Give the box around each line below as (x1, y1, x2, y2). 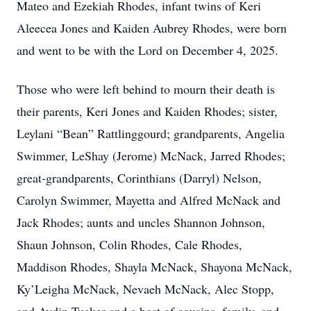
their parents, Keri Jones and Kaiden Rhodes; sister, (17, 103, 278, 119)
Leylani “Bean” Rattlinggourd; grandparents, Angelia (17, 125, 285, 142)
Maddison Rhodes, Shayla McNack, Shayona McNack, (17, 258, 292, 275)
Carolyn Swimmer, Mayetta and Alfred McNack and (17, 192, 280, 208)
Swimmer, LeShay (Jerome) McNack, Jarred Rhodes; (17, 147, 285, 164)
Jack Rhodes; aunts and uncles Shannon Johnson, (17, 214, 265, 230)
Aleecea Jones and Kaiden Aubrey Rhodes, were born (17, 19, 287, 36)
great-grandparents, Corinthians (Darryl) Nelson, (17, 169, 262, 186)
